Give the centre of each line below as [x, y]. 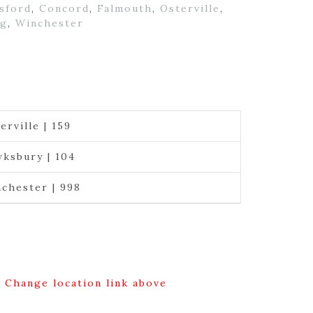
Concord [64, 8]
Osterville [190, 8]
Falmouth [124, 8]
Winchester [49, 23]
